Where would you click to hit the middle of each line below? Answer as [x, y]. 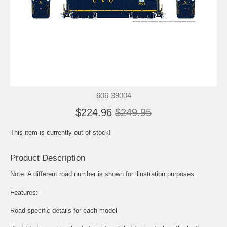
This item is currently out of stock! [61, 132]
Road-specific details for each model [64, 210]
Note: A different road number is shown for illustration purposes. [103, 174]
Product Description [48, 158]
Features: [24, 192]
